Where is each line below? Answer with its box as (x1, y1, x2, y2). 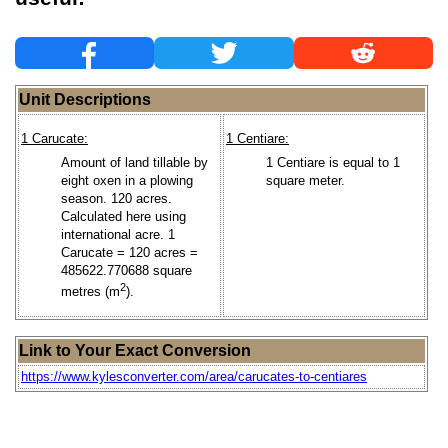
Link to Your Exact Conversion (19, 341, 251, 359)
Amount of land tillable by (61, 154, 208, 170)
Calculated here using (61, 208, 186, 224)
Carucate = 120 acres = (61, 244, 198, 260)
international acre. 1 (61, 226, 175, 242)
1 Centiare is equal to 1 (266, 154, 400, 170)
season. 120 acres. (61, 190, 172, 206)
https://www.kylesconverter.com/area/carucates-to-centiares (21, 368, 367, 384)
